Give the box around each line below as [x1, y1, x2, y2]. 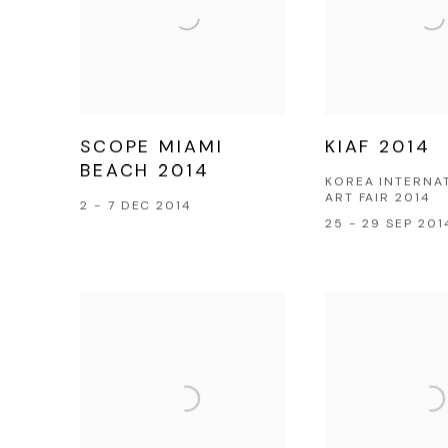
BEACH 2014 [80, 158, 210, 183]
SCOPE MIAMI [80, 134, 224, 159]
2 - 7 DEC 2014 [80, 197, 193, 214]
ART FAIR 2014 [324, 189, 431, 206]
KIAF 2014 [324, 134, 431, 159]
